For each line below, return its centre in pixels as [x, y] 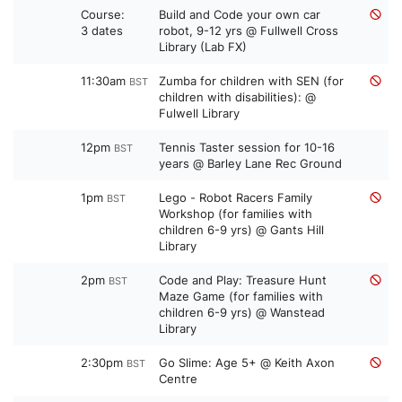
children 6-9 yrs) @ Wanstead [242, 313]
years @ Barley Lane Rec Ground [250, 164]
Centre [178, 379]
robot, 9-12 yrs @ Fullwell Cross [249, 31]
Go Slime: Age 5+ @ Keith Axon [247, 363]
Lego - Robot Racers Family [236, 198]
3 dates [102, 31]
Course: [103, 15]
